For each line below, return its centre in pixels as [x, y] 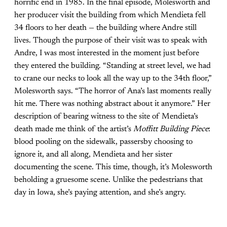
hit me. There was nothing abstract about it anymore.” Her [112, 104]
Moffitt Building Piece [171, 129]
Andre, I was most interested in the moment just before [107, 53]
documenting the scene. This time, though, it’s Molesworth [113, 167]
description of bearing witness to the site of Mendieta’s [106, 116]
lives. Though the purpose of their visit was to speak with [111, 40]
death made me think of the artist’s [74, 129]
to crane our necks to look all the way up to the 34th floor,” [113, 78]
